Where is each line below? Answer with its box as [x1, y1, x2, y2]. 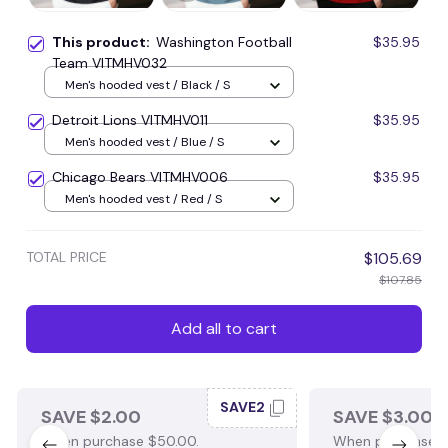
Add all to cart [171, 318, 277, 340]
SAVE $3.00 [333, 404, 433, 429]
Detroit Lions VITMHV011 [52, 110, 208, 129]
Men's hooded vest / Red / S [65, 191, 222, 208]
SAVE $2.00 [41, 404, 141, 429]
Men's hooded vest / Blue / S [65, 134, 224, 151]
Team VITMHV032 [52, 53, 167, 72]
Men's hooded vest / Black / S [65, 77, 230, 94]
